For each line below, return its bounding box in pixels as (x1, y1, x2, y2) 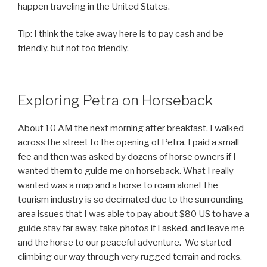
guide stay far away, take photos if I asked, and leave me (18, 222, 244, 234)
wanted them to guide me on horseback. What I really (18, 165, 234, 176)
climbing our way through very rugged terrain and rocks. (18, 251, 242, 262)
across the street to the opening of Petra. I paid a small (18, 136, 239, 148)
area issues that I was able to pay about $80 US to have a (18, 208, 249, 219)
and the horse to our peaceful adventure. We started (18, 237, 231, 248)
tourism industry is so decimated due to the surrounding (18, 194, 243, 205)
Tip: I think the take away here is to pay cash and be (18, 29, 223, 40)
